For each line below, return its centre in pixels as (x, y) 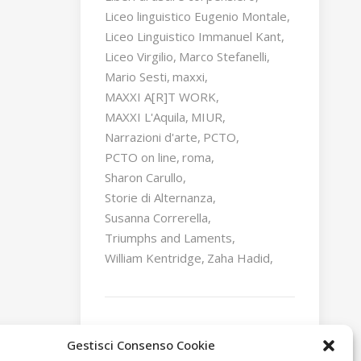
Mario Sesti (135, 77)
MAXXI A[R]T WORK (160, 97)
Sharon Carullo (143, 177)
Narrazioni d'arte (151, 137)
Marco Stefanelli (222, 56)
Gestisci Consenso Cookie (141, 345)
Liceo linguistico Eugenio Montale (195, 16)
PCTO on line (140, 157)
